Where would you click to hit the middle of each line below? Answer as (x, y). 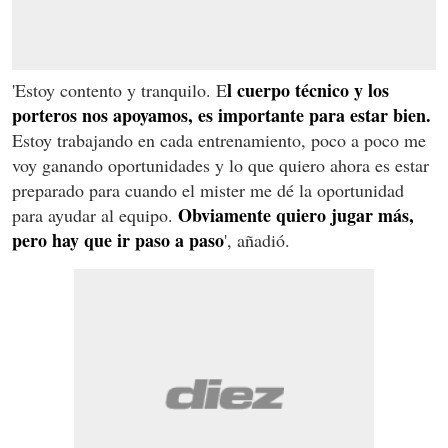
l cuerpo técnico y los (308, 89)
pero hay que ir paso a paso (118, 239)
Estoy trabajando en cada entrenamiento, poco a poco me (219, 139)
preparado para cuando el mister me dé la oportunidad (208, 189)
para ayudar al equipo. (95, 214)
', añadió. (257, 239)
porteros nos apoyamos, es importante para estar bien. (221, 114)
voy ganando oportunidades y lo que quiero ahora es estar (220, 164)
